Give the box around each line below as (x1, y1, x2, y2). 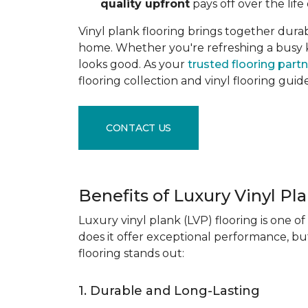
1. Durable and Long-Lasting (78, 283, 260, 298)
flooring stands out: (78, 247, 184, 260)
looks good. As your (78, 58, 188, 71)
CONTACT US (106, 121, 172, 134)
